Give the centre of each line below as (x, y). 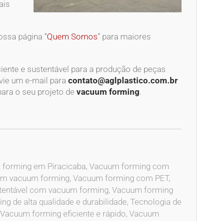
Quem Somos (72, 36)
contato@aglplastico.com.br (123, 80)
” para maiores (124, 36)
